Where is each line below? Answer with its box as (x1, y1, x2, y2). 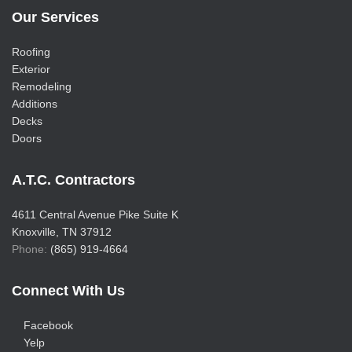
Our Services (12, 9, 99, 26)
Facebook (24, 319, 73, 332)
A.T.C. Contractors (12, 172, 135, 189)
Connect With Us (12, 283, 125, 299)
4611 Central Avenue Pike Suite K (12, 208, 178, 222)
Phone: (12, 243, 50, 256)
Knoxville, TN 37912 (12, 225, 112, 239)
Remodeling (12, 80, 71, 93)
